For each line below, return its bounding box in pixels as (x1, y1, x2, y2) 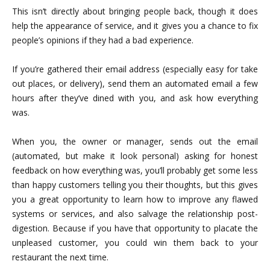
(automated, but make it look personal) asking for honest (12, 150, 258, 162)
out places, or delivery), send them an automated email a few (12, 78, 258, 90)
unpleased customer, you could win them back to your (12, 237, 258, 249)
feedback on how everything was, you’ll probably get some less (12, 165, 258, 177)
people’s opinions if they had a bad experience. (12, 34, 193, 46)
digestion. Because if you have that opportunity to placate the (12, 222, 258, 234)
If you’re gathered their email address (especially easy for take (12, 63, 258, 75)
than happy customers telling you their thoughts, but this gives (12, 179, 258, 191)
